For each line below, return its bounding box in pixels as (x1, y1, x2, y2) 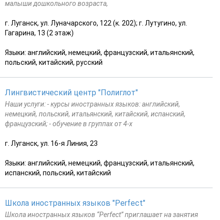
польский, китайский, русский (5, 58, 103, 66)
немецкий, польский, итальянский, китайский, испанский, (5, 110, 186, 118)
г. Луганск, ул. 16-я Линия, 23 (5, 139, 98, 147)
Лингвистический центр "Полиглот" (5, 87, 138, 97)
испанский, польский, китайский (5, 168, 111, 177)
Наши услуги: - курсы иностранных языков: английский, (5, 100, 180, 108)
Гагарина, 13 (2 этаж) (5, 28, 74, 37)
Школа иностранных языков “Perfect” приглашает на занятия (5, 210, 198, 219)
